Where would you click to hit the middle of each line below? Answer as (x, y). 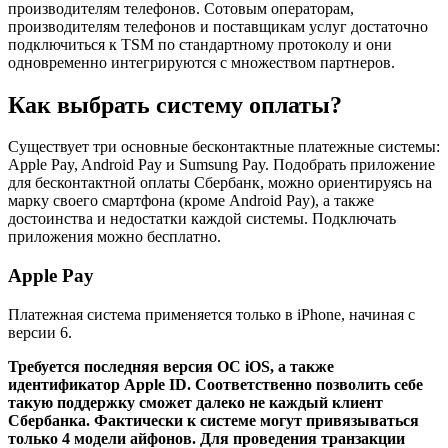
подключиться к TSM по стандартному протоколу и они (200, 44)
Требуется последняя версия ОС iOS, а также (171, 366)
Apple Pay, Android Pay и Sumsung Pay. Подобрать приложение (221, 165)
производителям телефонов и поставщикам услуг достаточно (218, 26)
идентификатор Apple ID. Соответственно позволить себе (215, 384)
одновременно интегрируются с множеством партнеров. (201, 62)
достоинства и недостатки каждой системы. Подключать (202, 219)
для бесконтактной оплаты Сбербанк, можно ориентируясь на (220, 183)
